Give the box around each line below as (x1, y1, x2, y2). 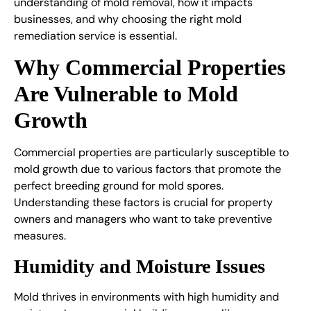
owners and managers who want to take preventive (14, 212, 272, 227)
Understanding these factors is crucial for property (14, 195, 273, 210)
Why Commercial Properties (14, 55, 285, 81)
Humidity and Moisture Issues (14, 255, 265, 277)
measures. (14, 228, 66, 244)
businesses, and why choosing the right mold (14, 11, 242, 26)
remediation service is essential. (14, 28, 177, 43)
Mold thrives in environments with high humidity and (14, 289, 279, 304)
